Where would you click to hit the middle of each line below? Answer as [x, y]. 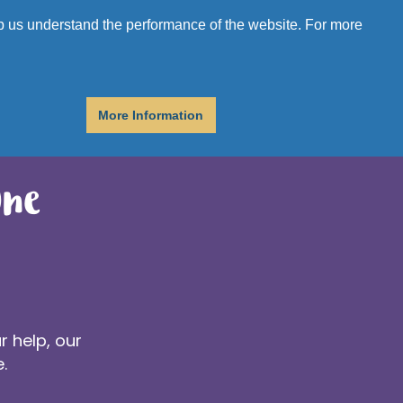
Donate [77, 36]
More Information [151, 115]
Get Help [200, 36]
